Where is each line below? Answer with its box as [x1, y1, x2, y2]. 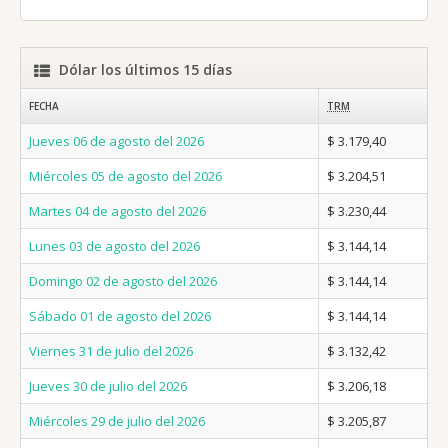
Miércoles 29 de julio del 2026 [29, 412, 205, 431]
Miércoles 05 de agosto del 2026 [29, 167, 222, 186]
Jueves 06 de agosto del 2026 [29, 132, 204, 151]
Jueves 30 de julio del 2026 [29, 377, 187, 396]
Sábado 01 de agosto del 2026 [29, 307, 211, 326]
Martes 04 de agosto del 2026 [29, 202, 206, 221]
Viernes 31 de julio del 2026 [29, 342, 193, 361]
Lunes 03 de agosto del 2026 [29, 237, 200, 256]
